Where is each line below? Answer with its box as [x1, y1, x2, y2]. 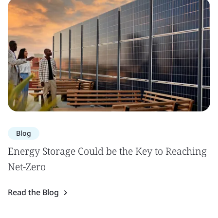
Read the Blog [8, 187, 59, 198]
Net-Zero [8, 160, 46, 173]
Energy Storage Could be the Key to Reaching [8, 145, 207, 158]
